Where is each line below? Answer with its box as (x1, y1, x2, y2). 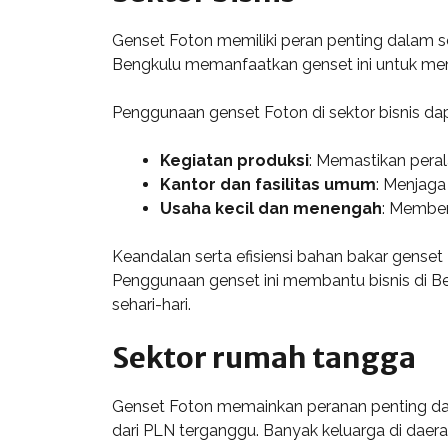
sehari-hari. (112, 294, 191, 314)
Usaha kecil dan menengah (160, 198, 382, 218)
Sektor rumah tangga (112, 338, 416, 376)
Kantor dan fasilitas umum (160, 174, 376, 194)
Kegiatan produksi (160, 150, 309, 170)
